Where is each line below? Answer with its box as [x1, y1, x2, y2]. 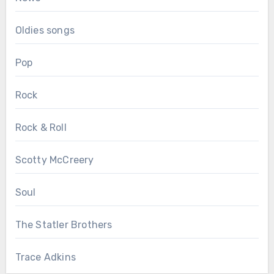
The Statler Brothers [15, 218, 113, 231]
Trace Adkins [15, 251, 76, 263]
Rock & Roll [15, 121, 67, 133]
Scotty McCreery [15, 154, 94, 166]
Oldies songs [15, 24, 75, 36]
